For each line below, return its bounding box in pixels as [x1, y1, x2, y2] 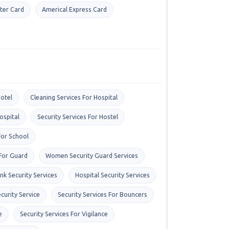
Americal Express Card [42, 6, 107, 13]
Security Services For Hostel [37, 113, 118, 120]
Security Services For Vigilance [20, 210, 108, 217]
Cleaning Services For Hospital [30, 94, 118, 101]
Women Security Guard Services [45, 152, 138, 159]
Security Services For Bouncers [58, 191, 147, 198]
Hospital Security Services [75, 171, 150, 178]
